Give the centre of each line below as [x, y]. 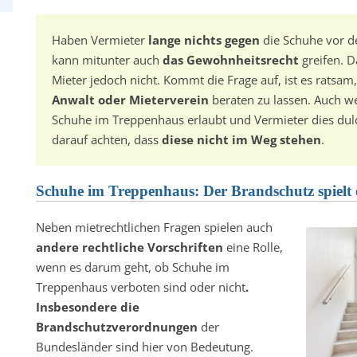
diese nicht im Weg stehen [241, 139]
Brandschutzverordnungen [116, 327]
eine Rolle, [253, 247]
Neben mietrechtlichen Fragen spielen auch [154, 227]
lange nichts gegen [204, 40]
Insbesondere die [87, 307]
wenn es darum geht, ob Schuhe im [132, 267]
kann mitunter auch [107, 60]
